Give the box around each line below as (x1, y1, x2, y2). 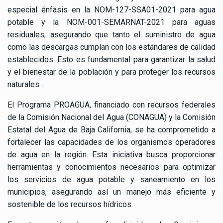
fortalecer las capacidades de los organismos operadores (7, 137, 216, 147)
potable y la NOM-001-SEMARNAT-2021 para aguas (7, 17, 216, 27)
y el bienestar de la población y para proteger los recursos (7, 67, 216, 77)
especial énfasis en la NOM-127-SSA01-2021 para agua (7, 5, 216, 15)
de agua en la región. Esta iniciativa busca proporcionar (7, 150, 216, 160)
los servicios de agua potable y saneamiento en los (7, 175, 216, 185)
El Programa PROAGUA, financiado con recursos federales (7, 100, 216, 110)
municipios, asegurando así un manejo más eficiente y (7, 187, 216, 197)
